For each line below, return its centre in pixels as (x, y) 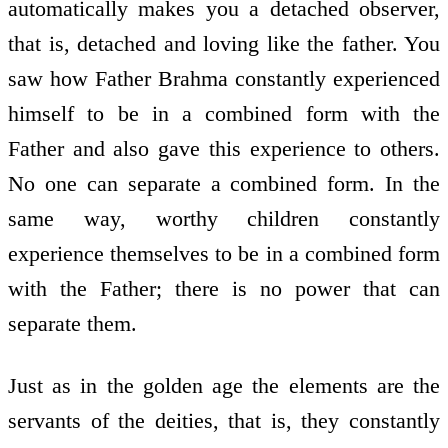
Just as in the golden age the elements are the (224, 386)
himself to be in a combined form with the (224, 113)
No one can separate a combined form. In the (224, 183)
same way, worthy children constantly (224, 218)
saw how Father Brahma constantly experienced (224, 78)
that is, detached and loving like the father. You (224, 43)
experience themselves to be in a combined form (224, 253)
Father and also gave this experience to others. (224, 148)
